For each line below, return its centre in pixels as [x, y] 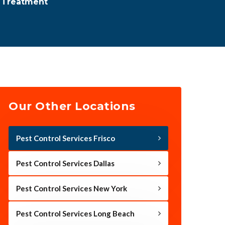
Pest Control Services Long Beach [75, 213]
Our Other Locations [72, 106]
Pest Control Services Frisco [66, 138]
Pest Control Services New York [72, 188]
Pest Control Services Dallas [65, 163]
